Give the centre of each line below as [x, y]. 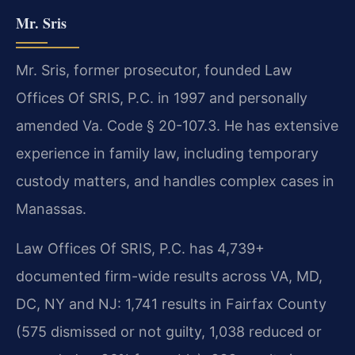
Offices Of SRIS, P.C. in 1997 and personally [162, 98]
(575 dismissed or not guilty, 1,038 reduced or [169, 331]
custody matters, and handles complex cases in [175, 181]
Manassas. [51, 209]
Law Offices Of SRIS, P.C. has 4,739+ [140, 248]
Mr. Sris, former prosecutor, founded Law [154, 71]
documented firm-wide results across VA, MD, [169, 276]
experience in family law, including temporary [167, 154]
